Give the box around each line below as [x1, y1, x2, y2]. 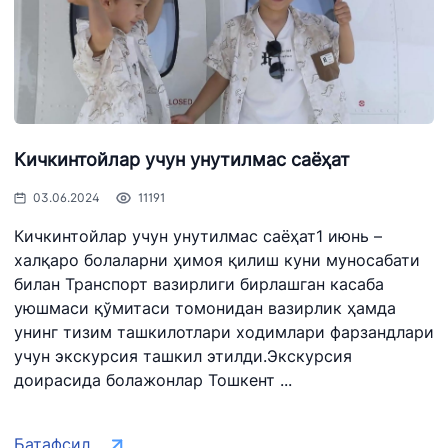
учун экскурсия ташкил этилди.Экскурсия [14, 346, 352, 366]
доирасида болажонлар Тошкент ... [14, 370, 292, 390]
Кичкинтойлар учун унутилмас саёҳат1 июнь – [14, 226, 382, 246]
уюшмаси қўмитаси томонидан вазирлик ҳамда [14, 298, 396, 318]
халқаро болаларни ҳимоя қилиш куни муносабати [14, 250, 420, 270]
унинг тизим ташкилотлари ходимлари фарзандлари [14, 322, 434, 342]
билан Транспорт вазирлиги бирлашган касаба [14, 274, 384, 294]
